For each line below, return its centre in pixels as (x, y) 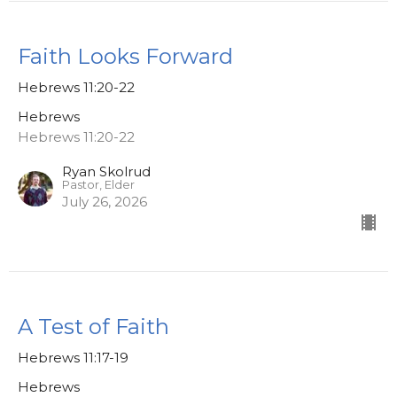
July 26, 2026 (105, 202)
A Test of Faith (93, 327)
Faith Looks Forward (125, 57)
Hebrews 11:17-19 (73, 358)
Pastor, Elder (98, 185)
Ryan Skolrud (106, 172)
